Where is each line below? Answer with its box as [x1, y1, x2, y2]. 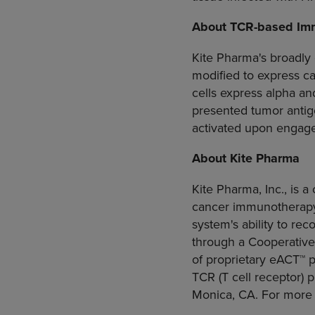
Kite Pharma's [192, 49, 266, 67]
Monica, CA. [192, 285, 258, 304]
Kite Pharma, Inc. [192, 180, 284, 198]
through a [192, 233, 248, 251]
